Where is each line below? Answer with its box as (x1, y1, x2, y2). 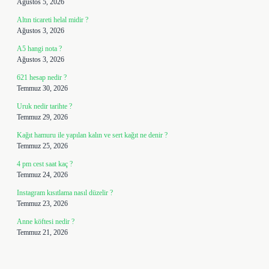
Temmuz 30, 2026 (17, 84, 68, 92)
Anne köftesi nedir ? (17, 217, 74, 226)
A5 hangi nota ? (17, 44, 62, 53)
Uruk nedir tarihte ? (17, 102, 72, 110)
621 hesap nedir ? (17, 73, 67, 82)
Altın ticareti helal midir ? (17, 16, 88, 24)
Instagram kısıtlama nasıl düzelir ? (17, 189, 113, 197)
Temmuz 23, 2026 (17, 199, 68, 208)
